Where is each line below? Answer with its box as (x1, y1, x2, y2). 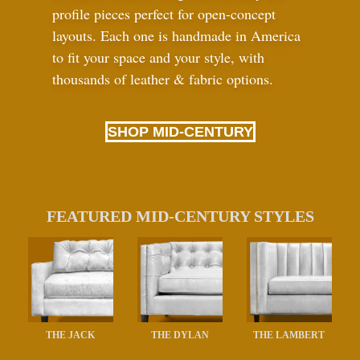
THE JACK (46, 329, 96, 341)
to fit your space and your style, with (52, 47, 264, 67)
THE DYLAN (150, 329, 209, 341)
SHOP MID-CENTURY (107, 123, 253, 140)
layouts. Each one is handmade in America (52, 26, 301, 46)
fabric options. (185, 69, 273, 89)
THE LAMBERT (253, 329, 325, 341)
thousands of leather (52, 69, 174, 89)
